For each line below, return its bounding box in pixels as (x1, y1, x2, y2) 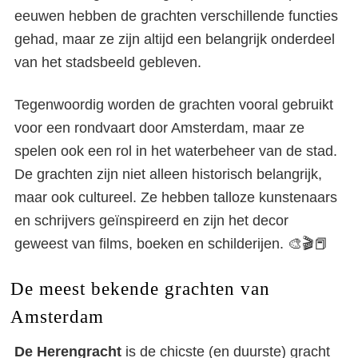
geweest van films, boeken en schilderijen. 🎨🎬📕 (14, 236, 328, 252)
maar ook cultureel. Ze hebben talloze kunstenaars (14, 189, 337, 205)
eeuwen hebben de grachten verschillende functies (14, 8, 338, 24)
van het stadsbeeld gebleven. (14, 54, 209, 70)
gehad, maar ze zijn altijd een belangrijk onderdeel (14, 31, 335, 47)
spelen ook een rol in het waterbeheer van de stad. (14, 143, 337, 159)
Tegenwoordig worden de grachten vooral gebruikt (14, 97, 333, 113)
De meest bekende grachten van (10, 278, 270, 299)
